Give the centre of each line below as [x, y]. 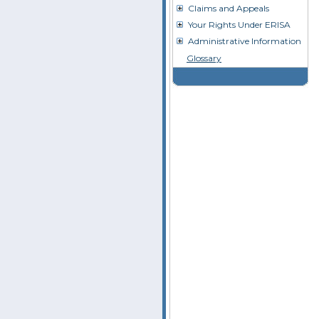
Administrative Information [245, 41]
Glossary [204, 58]
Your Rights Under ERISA [239, 25]
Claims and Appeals [229, 8]
